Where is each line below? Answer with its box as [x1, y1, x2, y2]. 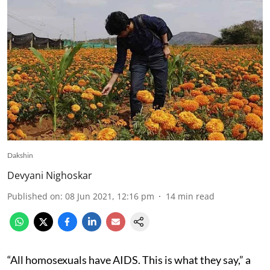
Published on [7, 190, 60, 202]
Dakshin [7, 150, 33, 160]
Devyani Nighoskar [7, 168, 92, 182]
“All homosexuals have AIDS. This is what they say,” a [7, 253, 251, 266]
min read [178, 190, 215, 202]
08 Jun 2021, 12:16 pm [65, 190, 154, 202]
